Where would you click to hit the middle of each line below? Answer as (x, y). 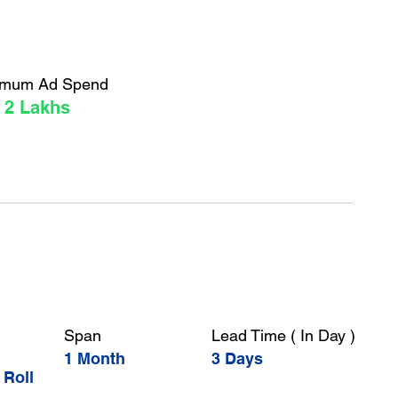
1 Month (95, 358)
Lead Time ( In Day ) (283, 335)
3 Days (237, 358)
